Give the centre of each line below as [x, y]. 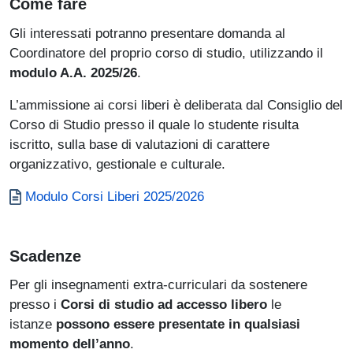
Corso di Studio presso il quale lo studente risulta [154, 124]
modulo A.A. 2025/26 [73, 72]
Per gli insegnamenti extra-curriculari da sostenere [158, 285]
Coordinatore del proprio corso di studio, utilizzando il [166, 52]
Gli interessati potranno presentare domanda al [147, 33]
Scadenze [45, 256]
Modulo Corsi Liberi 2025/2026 [115, 196]
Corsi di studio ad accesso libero [164, 305]
